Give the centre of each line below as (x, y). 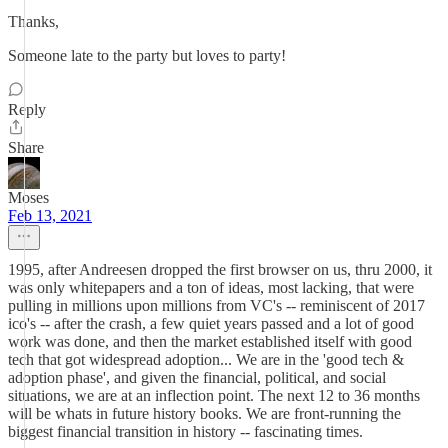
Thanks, (33, 21)
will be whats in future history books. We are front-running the (204, 413)
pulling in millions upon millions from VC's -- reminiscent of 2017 (216, 305)
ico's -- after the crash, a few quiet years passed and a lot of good (211, 323)
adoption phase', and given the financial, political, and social (197, 377)
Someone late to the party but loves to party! (147, 55)
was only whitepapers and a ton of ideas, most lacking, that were (211, 287)
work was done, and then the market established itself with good (210, 341)
